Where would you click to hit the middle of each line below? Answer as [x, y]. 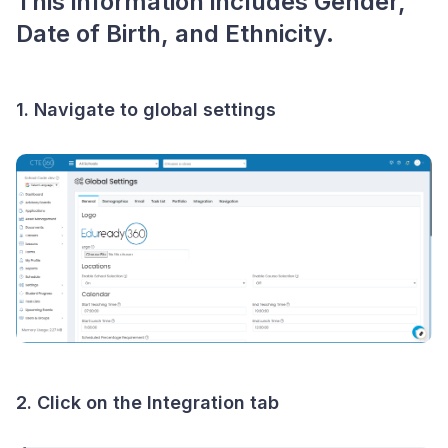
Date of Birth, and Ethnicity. [175, 33]
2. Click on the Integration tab [147, 402]
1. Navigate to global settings [146, 109]
